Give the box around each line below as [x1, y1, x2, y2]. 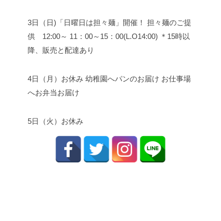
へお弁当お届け [28, 88, 79, 97]
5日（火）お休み [28, 117, 83, 126]
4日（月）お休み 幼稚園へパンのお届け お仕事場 [28, 74, 191, 83]
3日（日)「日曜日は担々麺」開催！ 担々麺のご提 [28, 18, 191, 27]
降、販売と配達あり [28, 46, 94, 55]
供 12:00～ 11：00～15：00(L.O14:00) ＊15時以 [28, 32, 190, 41]
